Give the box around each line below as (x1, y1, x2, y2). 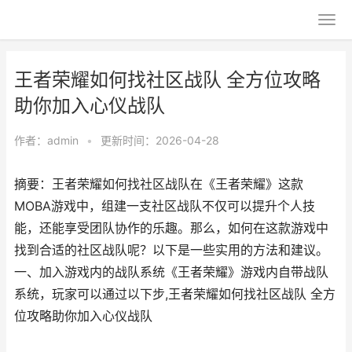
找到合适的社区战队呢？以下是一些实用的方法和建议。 (14, 243, 328, 258)
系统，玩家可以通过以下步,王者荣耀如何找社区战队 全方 (14, 287, 335, 302)
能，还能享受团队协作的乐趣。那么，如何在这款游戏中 (14, 221, 328, 236)
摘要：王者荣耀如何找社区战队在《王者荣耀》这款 (14, 177, 303, 192)
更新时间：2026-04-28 (101, 134, 219, 147)
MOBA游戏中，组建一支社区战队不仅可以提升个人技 (14, 199, 315, 214)
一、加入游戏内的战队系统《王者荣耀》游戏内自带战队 (14, 265, 328, 280)
